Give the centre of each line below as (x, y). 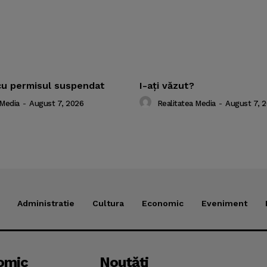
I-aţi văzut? (167, 86)
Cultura (108, 204)
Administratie (46, 204)
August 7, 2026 (56, 103)
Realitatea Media (186, 103)
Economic (163, 204)
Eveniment (224, 204)
